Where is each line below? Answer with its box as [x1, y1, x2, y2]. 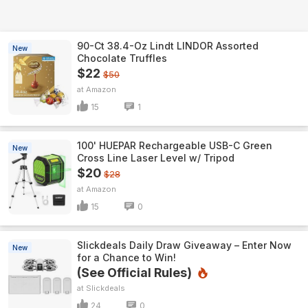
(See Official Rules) [77, 265, 192, 280]
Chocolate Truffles [77, 52, 167, 64]
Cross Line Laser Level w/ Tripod [77, 152, 234, 164]
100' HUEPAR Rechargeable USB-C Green [77, 140, 272, 151]
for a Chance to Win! [77, 252, 176, 263]
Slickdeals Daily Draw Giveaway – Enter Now [77, 239, 291, 251]
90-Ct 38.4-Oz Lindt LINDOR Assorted [77, 40, 258, 52]
